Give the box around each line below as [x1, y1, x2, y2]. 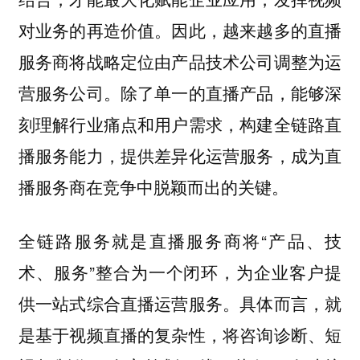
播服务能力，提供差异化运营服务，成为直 [18, 143, 342, 168]
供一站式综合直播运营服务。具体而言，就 [18, 290, 342, 315]
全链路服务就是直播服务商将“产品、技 [18, 227, 342, 252]
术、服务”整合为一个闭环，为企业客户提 [18, 259, 342, 284]
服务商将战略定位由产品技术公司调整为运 [18, 49, 342, 74]
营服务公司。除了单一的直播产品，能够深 [18, 80, 342, 105]
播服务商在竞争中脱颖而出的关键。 [18, 174, 288, 199]
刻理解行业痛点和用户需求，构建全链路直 [18, 112, 342, 137]
